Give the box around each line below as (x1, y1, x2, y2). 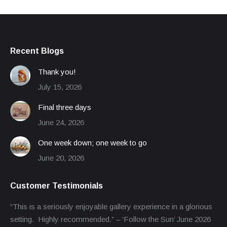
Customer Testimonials (10, 181, 103, 190)
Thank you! (38, 67, 76, 76)
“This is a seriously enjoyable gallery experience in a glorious (10, 202, 212, 211)
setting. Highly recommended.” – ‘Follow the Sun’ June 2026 (10, 214, 211, 223)
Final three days (38, 102, 91, 111)
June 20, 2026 (38, 153, 84, 162)
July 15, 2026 (38, 82, 82, 91)
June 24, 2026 (38, 118, 84, 127)
